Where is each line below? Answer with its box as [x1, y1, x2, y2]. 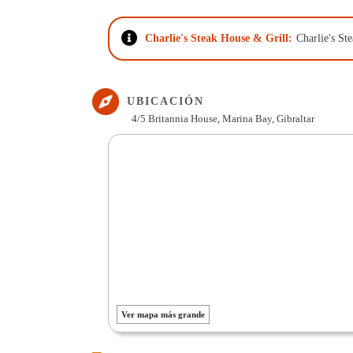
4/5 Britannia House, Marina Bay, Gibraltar [132, 113, 314, 124]
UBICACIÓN [127, 95, 204, 107]
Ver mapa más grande [121, 310, 205, 319]
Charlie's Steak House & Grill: [145, 32, 292, 44]
